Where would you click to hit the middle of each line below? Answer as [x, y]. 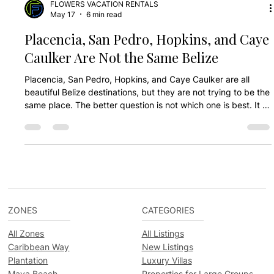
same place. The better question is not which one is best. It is [147, 129]
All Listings [163, 258]
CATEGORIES [168, 235]
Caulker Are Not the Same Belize [122, 82]
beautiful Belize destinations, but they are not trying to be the [147, 116]
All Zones [26, 258]
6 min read [104, 39]
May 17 [63, 39]
